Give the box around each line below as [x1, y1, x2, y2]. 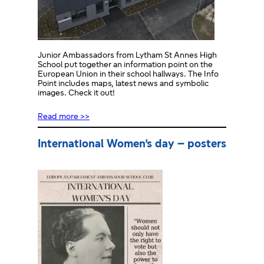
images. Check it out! [38, 89, 115, 98]
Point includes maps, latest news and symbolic [38, 80, 209, 89]
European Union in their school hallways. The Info [38, 70, 219, 80]
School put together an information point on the [38, 61, 213, 70]
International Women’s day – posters [38, 138, 226, 150]
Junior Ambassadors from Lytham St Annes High [38, 51, 217, 61]
